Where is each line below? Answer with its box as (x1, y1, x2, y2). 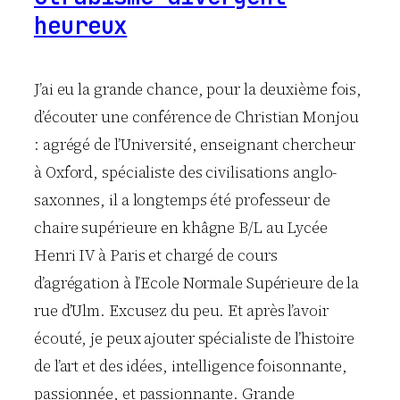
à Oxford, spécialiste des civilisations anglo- (34, 161, 337, 183)
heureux (34, 11, 128, 41)
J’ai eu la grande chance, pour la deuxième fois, (34, 78, 362, 100)
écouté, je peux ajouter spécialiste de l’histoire (34, 327, 355, 349)
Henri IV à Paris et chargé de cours (34, 244, 278, 266)
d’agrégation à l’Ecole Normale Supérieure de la (34, 271, 360, 294)
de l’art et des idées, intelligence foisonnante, (34, 354, 348, 377)
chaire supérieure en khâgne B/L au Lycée (34, 216, 328, 238)
